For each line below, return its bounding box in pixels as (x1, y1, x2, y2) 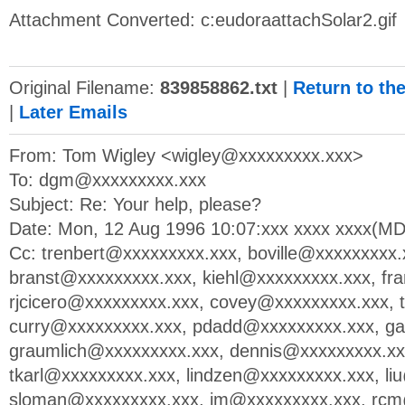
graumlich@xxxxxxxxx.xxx (9, 341, 219, 361)
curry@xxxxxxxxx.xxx (9, 316, 182, 336)
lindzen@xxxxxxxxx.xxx (186, 365, 374, 385)
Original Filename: (9, 78, 160, 98)
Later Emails (19, 102, 127, 122)
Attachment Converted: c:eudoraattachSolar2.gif (9, 10, 397, 30)
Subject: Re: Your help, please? (9, 194, 261, 214)
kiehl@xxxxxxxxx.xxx (202, 268, 371, 287)
